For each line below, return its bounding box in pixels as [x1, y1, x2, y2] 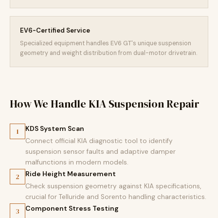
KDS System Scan [25, 124, 84, 133]
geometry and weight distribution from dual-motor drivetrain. [20, 49, 197, 57]
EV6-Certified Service [20, 26, 90, 35]
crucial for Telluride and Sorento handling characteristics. [25, 193, 206, 201]
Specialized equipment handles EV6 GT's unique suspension [20, 39, 191, 47]
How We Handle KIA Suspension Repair [10, 96, 200, 111]
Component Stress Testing [25, 204, 119, 213]
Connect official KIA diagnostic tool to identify [25, 137, 173, 145]
